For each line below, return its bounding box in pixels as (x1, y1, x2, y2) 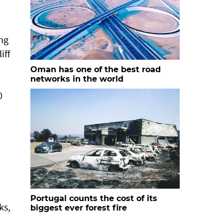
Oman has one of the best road (30, 65, 161, 74)
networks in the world (30, 74, 123, 84)
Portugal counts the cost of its (30, 194, 157, 203)
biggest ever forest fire (30, 203, 127, 213)
